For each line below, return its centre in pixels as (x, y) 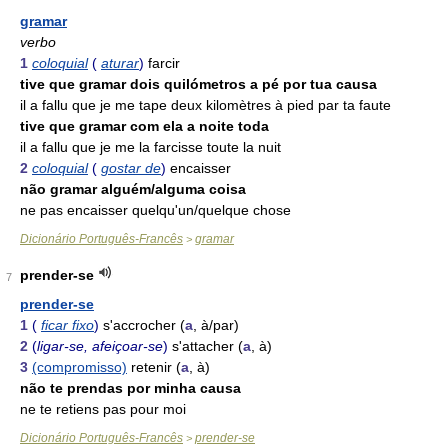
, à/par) (216, 325)
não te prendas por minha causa (130, 388)
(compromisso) (79, 367)
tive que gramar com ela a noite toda (144, 126)
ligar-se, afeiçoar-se (100, 346)
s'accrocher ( (144, 325)
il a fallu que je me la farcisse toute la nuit (150, 147)
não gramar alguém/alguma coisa (133, 189)
